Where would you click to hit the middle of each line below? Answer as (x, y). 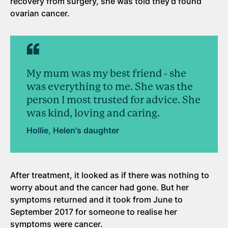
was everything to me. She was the (110, 87)
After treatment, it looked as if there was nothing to (110, 175)
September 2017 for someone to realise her (94, 212)
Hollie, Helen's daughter (73, 130)
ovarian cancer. (41, 13)
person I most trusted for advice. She (113, 100)
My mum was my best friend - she (106, 74)
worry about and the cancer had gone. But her (99, 187)
